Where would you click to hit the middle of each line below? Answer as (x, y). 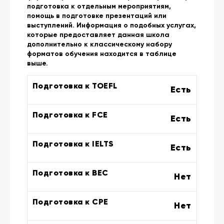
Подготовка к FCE (70, 115)
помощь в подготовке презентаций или (97, 16)
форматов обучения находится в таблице (102, 54)
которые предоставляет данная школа (98, 35)
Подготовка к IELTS (73, 144)
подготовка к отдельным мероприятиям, (99, 6)
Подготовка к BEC (70, 173)
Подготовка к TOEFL (75, 86)
